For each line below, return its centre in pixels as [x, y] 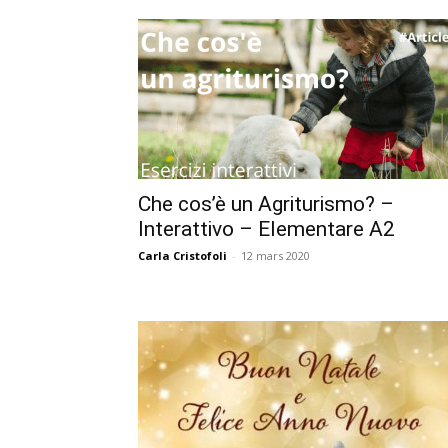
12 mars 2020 [275, 255]
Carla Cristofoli [182, 255]
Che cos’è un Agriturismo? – [266, 203]
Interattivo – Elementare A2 [266, 228]
